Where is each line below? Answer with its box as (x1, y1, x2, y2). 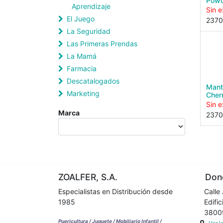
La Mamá (67, 52, 97, 60)
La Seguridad (67, 27, 111, 35)
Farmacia (67, 64, 97, 73)
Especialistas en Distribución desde (58, 187, 173, 196)
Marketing (67, 89, 100, 98)
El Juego (67, 14, 95, 23)
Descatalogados (67, 77, 119, 85)
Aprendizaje (72, 2, 111, 10)
